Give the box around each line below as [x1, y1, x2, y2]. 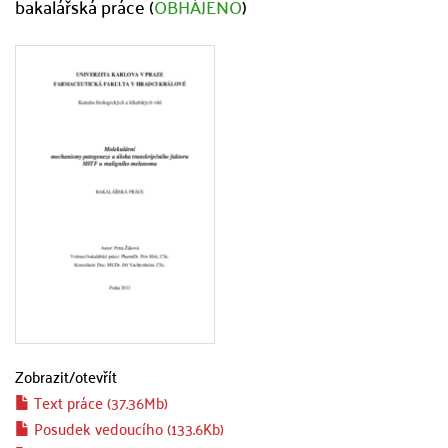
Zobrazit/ [15, 362, 75, 390]
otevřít [75, 362, 117, 390]
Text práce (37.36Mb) [30, 388, 168, 416]
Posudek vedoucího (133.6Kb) [30, 414, 224, 442]
